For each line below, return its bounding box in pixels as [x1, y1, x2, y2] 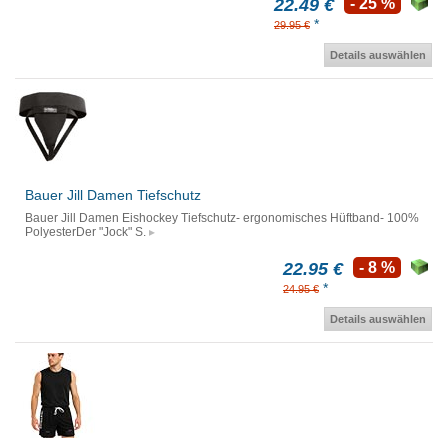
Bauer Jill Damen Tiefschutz [25, 187, 201, 204]
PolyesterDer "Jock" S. [25, 225, 146, 240]
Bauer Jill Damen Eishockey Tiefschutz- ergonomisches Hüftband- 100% [25, 211, 419, 226]
